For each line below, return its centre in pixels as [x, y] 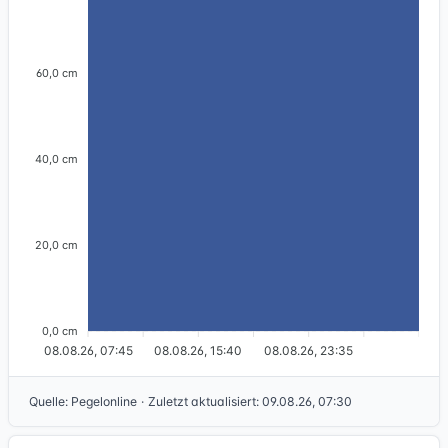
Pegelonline [104, 401]
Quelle [47, 401]
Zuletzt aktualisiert [202, 401]
